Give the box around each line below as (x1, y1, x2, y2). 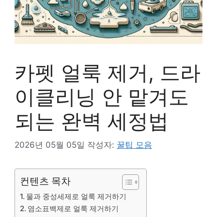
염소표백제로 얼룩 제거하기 (28, 203, 119, 213)
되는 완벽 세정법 (15, 108, 169, 133)
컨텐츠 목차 (20, 174, 71, 187)
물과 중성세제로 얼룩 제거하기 (26, 191, 127, 201)
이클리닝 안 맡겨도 (15, 84, 189, 109)
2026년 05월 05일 (15, 139, 85, 150)
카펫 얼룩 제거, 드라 (15, 60, 201, 85)
